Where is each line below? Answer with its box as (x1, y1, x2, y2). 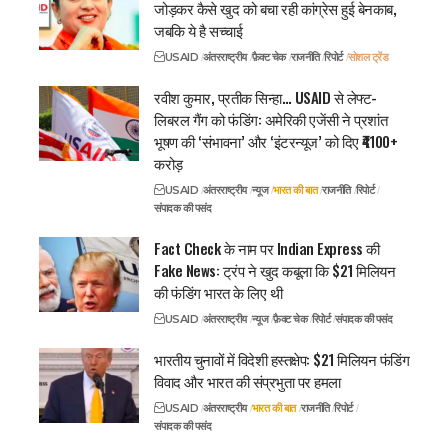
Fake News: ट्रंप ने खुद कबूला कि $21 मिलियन (154, 258, 395, 281)
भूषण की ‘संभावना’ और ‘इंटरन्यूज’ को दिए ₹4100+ (154, 129, 397, 152)
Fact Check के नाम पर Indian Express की (154, 236, 380, 259)
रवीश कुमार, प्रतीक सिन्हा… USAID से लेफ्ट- (154, 85, 377, 108)
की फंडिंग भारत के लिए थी (154, 280, 282, 303)
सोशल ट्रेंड (347, 49, 389, 64)
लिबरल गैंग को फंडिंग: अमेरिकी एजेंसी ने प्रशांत (154, 107, 387, 130)
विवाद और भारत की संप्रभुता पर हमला (154, 369, 341, 392)
